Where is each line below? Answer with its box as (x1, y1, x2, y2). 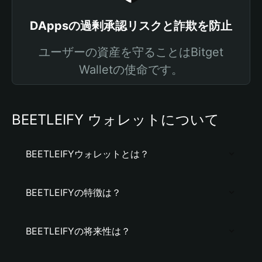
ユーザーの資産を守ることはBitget (39, 45, 223, 59)
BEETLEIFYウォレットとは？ (26, 148, 149, 160)
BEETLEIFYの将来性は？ (26, 225, 130, 237)
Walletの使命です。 (79, 63, 183, 77)
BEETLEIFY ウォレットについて (12, 111, 219, 128)
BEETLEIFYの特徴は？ (26, 187, 121, 198)
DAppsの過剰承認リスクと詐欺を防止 (30, 19, 232, 33)
